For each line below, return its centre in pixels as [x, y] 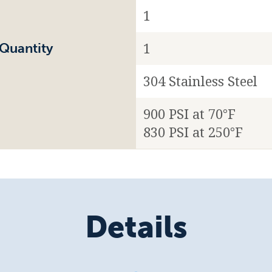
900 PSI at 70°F [189, 114]
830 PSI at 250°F [193, 132]
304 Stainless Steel [200, 81]
